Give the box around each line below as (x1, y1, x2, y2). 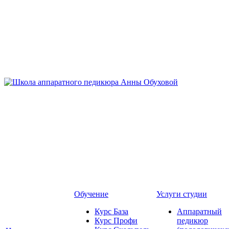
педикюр (177, 216, 208, 225)
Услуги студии (156, 190, 207, 198)
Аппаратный (177, 207, 222, 216)
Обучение (74, 190, 108, 198)
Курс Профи (95, 216, 138, 225)
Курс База (95, 207, 128, 216)
